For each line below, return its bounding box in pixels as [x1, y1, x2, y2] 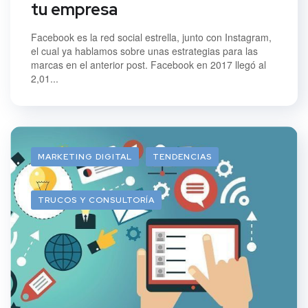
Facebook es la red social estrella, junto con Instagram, [31, 30, 272, 45]
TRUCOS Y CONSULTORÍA [38, 195, 155, 206]
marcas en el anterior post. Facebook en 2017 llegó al [31, 58, 266, 72]
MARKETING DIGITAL [38, 151, 132, 163]
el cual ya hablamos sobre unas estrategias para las [31, 44, 258, 58]
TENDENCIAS [153, 151, 212, 163]
